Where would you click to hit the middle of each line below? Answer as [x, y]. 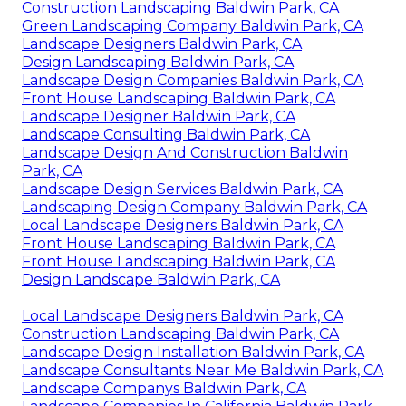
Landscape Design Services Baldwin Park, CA [182, 189]
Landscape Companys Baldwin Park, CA [164, 389]
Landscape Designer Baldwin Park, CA [159, 117]
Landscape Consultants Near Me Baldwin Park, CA [203, 371]
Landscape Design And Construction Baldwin [185, 153]
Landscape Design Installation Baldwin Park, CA [193, 353]
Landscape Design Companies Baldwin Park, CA [193, 81]
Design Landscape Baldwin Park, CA [151, 280]
